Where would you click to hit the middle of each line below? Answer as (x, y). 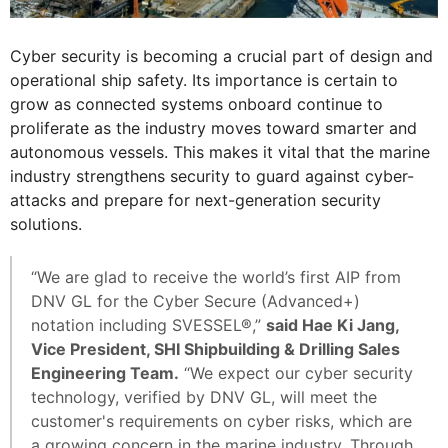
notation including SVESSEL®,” (148, 324)
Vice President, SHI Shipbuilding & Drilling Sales (215, 348)
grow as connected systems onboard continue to (196, 103)
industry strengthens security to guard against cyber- (212, 175)
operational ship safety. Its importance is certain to (204, 79)
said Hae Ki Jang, (332, 324)
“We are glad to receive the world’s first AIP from (216, 276)
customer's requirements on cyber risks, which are (221, 420)
